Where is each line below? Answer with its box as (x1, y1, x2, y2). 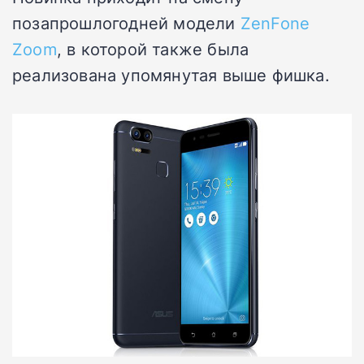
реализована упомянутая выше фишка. (12, 63, 330, 86)
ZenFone (240, 11, 310, 34)
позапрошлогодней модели (12, 11, 240, 34)
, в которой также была (56, 37, 249, 60)
